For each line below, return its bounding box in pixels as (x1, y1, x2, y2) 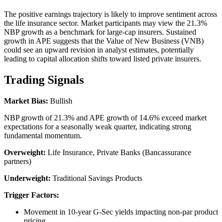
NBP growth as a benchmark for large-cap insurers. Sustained (4, 27, 196, 36)
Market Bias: (4, 96, 48, 105)
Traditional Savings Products (51, 173, 142, 182)
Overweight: (4, 148, 46, 157)
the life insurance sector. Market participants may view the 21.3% (4, 18, 207, 27)
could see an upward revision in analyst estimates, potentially (4, 45, 194, 54)
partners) (4, 157, 31, 166)
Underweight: (4, 173, 51, 182)
